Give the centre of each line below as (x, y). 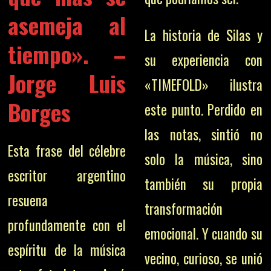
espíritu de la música (67, 250)
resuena (28, 200)
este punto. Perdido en (203, 109)
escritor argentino (67, 175)
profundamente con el (67, 225)
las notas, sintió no (203, 134)
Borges (40, 112)
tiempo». (49, 54)
